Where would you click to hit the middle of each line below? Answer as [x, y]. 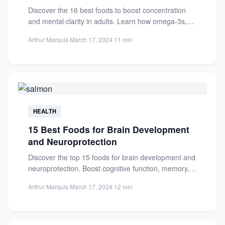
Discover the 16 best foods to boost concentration [107, 10]
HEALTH [45, 111]
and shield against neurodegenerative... [91, 179]
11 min [123, 39]
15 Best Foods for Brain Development [109, 129]
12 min [123, 187]
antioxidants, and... [58, 32]
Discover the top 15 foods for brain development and [112, 157]
